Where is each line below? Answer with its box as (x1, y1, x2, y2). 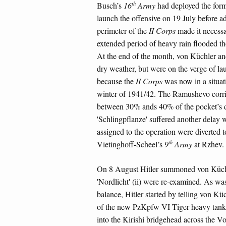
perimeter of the (97, 25, 149, 36)
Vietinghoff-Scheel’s (97, 139, 164, 150)
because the (97, 76, 136, 87)
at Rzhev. (192, 139, 224, 150)
